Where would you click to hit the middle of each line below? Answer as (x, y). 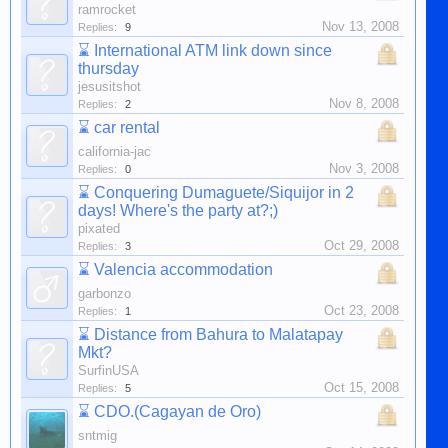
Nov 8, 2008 (364, 103)
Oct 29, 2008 (361, 245)
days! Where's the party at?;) (178, 210)
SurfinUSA (108, 370)
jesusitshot (109, 86)
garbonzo (104, 293)
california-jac (114, 151)
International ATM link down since (213, 50)
